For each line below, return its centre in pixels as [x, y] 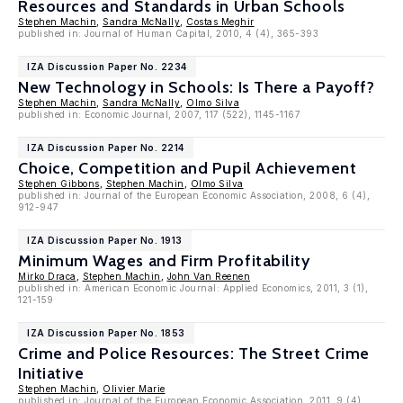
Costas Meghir [220, 22]
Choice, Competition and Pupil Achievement [188, 168]
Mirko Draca [47, 276]
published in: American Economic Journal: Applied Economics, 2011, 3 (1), [193, 288]
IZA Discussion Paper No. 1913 [105, 240]
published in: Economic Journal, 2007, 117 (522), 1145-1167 [159, 114]
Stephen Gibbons [59, 184]
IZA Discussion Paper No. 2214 [106, 148]
